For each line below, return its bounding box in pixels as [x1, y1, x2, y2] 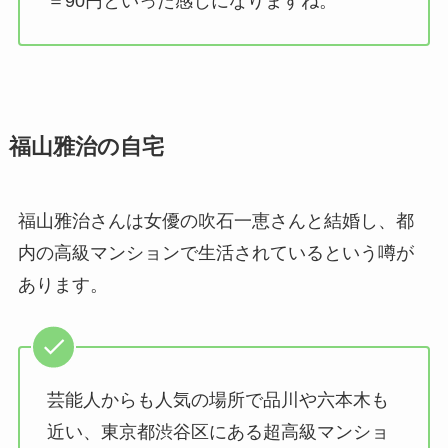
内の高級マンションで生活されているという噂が [17, 243, 414, 264]
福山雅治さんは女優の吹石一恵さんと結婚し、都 [17, 211, 414, 232]
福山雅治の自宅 [8, 135, 164, 160]
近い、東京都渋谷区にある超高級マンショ [46, 421, 389, 442]
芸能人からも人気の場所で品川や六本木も [46, 389, 389, 410]
